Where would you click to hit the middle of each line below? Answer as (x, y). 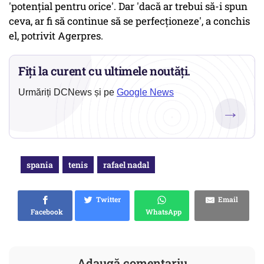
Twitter (107, 199)
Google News (145, 93)
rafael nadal (126, 165)
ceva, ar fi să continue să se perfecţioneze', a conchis (129, 21)
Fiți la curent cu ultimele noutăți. (105, 71)
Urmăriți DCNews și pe (67, 93)
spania (40, 165)
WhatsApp (162, 212)
